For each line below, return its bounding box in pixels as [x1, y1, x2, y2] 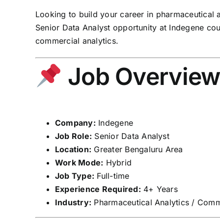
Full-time [94, 170, 130, 181]
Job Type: [55, 170, 95, 181]
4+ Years [140, 184, 178, 194]
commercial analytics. [35, 36, 119, 46]
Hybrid [103, 157, 132, 167]
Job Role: [55, 131, 92, 141]
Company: [55, 117, 96, 128]
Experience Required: [55, 184, 141, 194]
